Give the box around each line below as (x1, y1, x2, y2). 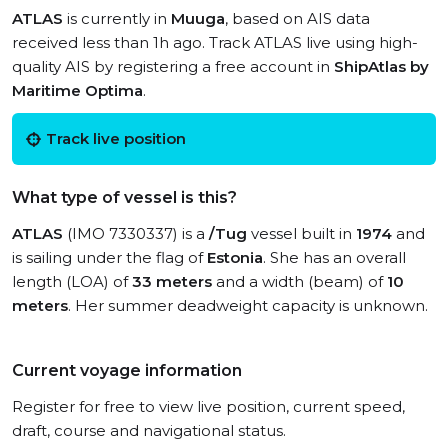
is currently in (63, 9, 171, 28)
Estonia (207, 248, 263, 267)
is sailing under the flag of (12, 248, 207, 267)
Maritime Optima (12, 81, 143, 100)
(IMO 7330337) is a (63, 224, 209, 243)
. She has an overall (263, 248, 406, 267)
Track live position (46, 129, 186, 148)
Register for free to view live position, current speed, (12, 397, 405, 416)
